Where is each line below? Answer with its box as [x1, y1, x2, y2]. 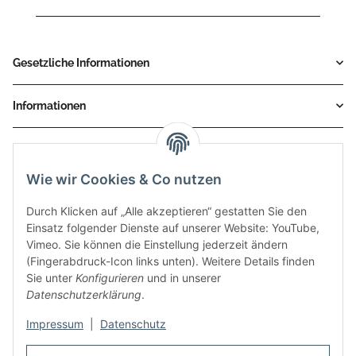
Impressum [26, 317, 83, 331]
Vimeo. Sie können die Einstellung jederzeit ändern [26, 238, 288, 252]
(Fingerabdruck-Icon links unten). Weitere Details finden [26, 254, 315, 269]
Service [13, 141, 52, 155]
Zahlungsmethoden [13, 183, 115, 196]
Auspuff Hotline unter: [13, 329, 124, 342]
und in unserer [144, 271, 221, 285]
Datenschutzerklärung [26, 288, 141, 302]
